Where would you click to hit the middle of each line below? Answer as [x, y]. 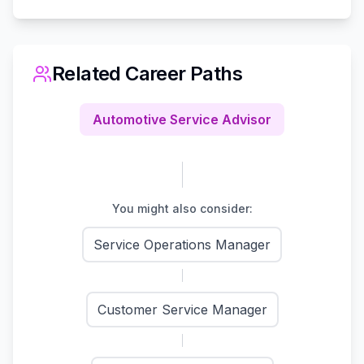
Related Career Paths [147, 73]
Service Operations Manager [182, 244]
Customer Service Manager [182, 309]
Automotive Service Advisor [182, 119]
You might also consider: [182, 208]
